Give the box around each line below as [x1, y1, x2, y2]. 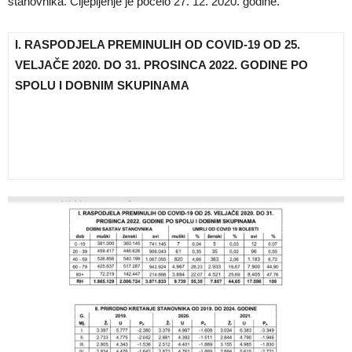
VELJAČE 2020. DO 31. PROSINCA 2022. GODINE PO [15, 57, 308, 71]
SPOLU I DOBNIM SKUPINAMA [15, 78, 189, 92]
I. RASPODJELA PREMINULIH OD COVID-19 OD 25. [15, 37, 300, 51]
